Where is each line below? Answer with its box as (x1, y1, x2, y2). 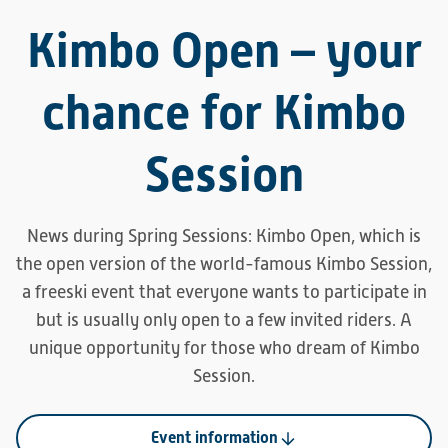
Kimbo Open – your (26, 23, 422, 78)
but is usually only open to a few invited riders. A (36, 310, 412, 330)
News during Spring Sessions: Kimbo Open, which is (27, 226, 421, 246)
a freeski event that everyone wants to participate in (21, 282, 427, 302)
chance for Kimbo (42, 85, 406, 140)
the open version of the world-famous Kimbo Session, (16, 254, 432, 274)
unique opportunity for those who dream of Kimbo (28, 338, 420, 358)
